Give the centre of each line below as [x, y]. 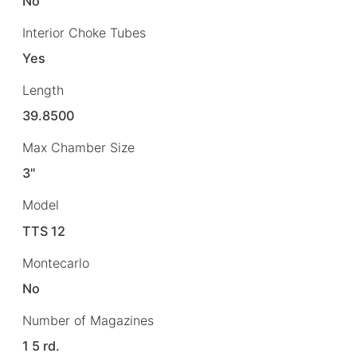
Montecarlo [56, 263]
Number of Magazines [88, 320]
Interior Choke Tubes [84, 33]
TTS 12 [44, 231]
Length [43, 90]
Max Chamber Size [78, 148]
